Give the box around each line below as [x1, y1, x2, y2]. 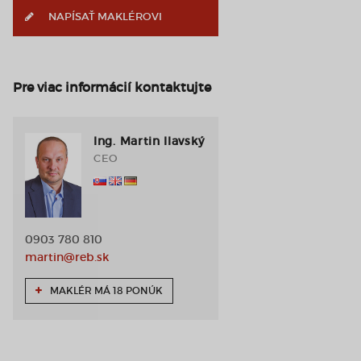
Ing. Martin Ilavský [93, 134, 205, 148]
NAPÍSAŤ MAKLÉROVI [46, 10, 162, 23]
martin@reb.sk [25, 250, 109, 264]
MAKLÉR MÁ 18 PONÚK [48, 284, 163, 297]
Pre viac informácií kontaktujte [13, 79, 211, 95]
